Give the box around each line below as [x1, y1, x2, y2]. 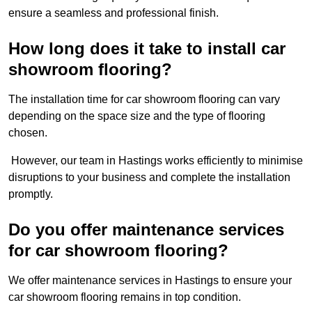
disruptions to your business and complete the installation [8, 171, 290, 184]
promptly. [8, 188, 53, 201]
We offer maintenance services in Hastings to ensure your [8, 274, 292, 287]
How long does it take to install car [8, 39, 286, 58]
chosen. [8, 127, 47, 139]
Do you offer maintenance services [8, 220, 284, 240]
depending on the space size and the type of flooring [8, 110, 265, 123]
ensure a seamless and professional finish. [8, 7, 219, 19]
